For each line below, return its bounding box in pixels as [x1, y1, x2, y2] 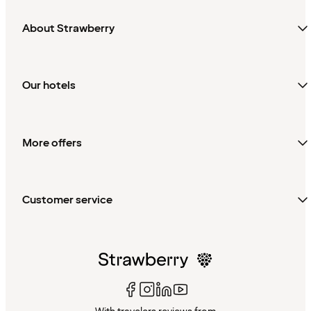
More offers [22, 135, 82, 151]
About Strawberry [22, 20, 115, 36]
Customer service [22, 192, 112, 208]
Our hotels [22, 78, 76, 94]
